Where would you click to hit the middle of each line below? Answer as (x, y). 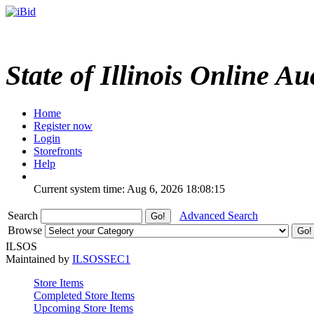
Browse (26, 230)
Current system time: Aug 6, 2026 (108, 189)
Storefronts (58, 151)
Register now (63, 125)
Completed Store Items (84, 295)
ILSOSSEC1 (101, 259)
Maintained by (39, 259)
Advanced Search (219, 215)
